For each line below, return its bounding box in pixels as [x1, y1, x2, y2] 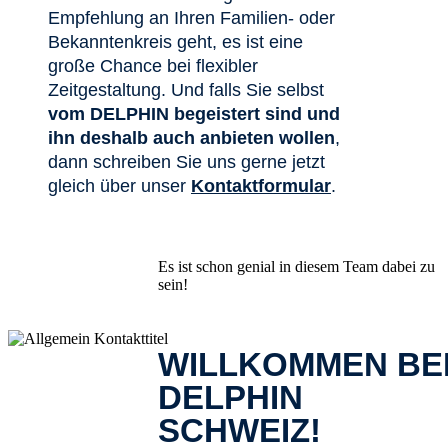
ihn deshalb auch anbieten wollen [48, 128, 335, 148]
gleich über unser [48, 176, 191, 196]
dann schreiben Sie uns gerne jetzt [48, 152, 325, 172]
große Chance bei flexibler [48, 56, 258, 76]
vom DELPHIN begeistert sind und [48, 104, 340, 124]
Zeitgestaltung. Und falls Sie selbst [48, 80, 324, 100]
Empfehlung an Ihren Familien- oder [48, 8, 335, 28]
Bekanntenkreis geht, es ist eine [48, 32, 303, 52]
